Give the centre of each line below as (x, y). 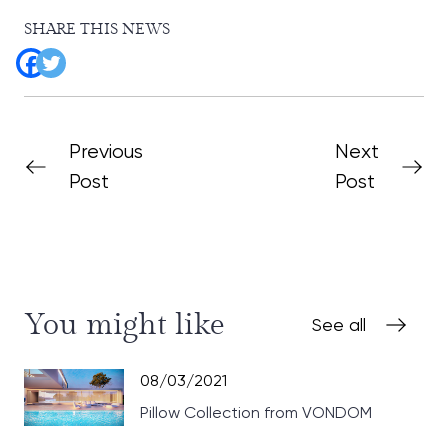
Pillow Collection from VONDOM (256, 412)
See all (339, 324)
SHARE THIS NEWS (97, 29)
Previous (106, 151)
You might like (124, 325)
